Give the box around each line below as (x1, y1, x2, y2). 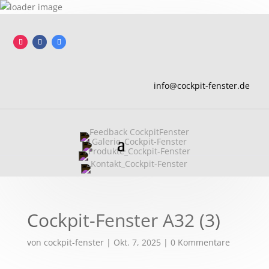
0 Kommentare (170, 237, 230, 249)
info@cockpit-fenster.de (153, 80, 250, 92)
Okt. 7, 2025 (113, 237, 161, 249)
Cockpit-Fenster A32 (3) (26, 208, 220, 233)
